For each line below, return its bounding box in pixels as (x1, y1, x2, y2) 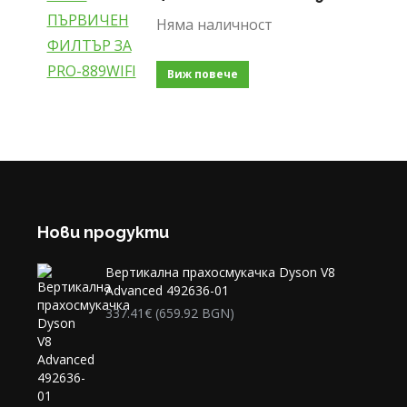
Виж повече (166, 66, 238, 82)
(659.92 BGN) (154, 304, 234, 322)
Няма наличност (155, 15, 273, 35)
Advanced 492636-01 (104, 282, 229, 299)
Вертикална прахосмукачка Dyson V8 (104, 263, 335, 281)
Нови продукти (36, 223, 169, 242)
